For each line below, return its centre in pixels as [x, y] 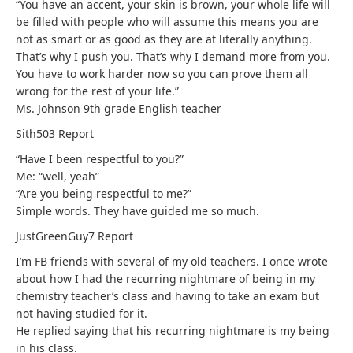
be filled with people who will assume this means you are [167, 22]
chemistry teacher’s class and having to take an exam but [167, 296]
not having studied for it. [82, 313]
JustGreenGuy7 [57, 236]
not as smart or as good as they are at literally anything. [164, 39]
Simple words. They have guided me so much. [137, 211]
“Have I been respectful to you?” [100, 159]
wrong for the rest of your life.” [97, 91]
